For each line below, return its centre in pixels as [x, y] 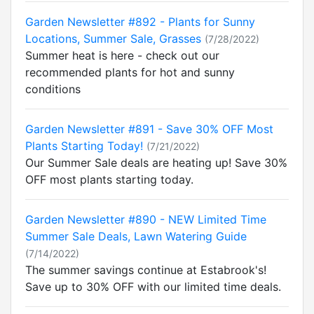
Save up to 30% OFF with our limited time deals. [153, 287]
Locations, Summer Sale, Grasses [113, 39]
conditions [53, 89]
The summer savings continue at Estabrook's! [146, 270]
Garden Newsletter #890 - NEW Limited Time [146, 219]
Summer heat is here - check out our [122, 55]
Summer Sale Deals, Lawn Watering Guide [136, 236]
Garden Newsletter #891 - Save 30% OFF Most [149, 129]
